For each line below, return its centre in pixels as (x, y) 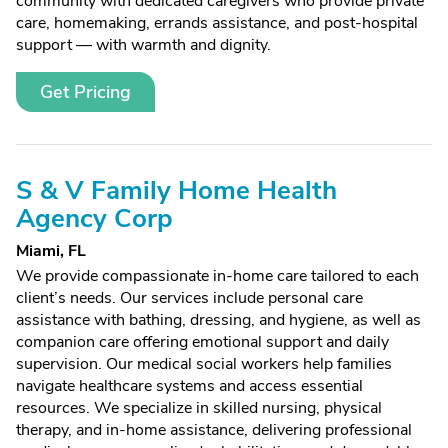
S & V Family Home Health (176, 190)
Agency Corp (94, 218)
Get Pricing (85, 92)
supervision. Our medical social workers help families (204, 364)
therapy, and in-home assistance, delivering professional (214, 430)
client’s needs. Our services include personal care (189, 298)
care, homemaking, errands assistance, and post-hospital (217, 23)
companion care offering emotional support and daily (202, 342)
